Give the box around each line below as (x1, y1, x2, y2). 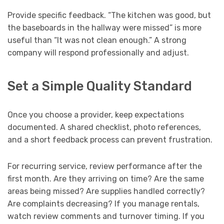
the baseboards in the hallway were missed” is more (7, 22, 201, 32)
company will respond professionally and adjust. (7, 47, 189, 57)
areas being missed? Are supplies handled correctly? (7, 186, 205, 196)
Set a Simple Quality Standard (7, 78, 192, 93)
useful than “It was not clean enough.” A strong (7, 35, 186, 45)
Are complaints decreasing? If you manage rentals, (7, 198, 199, 208)
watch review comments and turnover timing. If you (7, 211, 204, 221)
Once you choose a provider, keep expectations (7, 109, 184, 119)
